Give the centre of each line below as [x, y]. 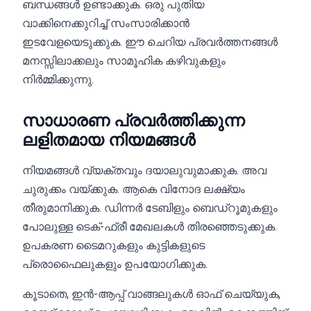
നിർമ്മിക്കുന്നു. [58, 79]
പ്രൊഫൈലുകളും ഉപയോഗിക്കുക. [115, 264]
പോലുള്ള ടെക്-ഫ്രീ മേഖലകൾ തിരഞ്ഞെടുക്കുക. [150, 227]
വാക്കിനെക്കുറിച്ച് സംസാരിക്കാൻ [106, 23]
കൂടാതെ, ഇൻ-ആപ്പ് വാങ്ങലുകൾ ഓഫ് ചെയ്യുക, [151, 294]
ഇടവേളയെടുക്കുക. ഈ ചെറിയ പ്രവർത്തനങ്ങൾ [150, 42]
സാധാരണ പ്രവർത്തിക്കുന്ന [133, 121]
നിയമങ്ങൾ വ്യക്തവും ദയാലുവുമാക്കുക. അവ [144, 170]
